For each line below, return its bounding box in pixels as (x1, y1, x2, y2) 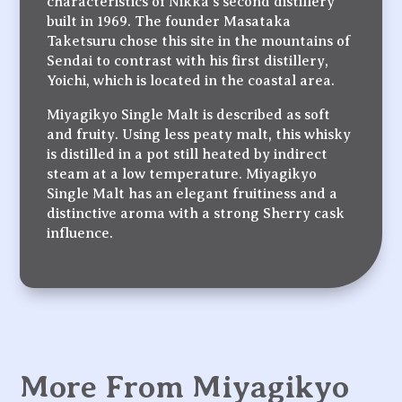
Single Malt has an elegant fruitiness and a (47, 185, 338, 202)
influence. (47, 224, 114, 241)
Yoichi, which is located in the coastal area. (47, 72, 336, 89)
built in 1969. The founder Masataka (47, 13, 292, 30)
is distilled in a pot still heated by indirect (47, 145, 328, 162)
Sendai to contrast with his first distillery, (47, 52, 329, 69)
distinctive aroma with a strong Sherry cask (47, 205, 345, 222)
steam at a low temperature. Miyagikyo (47, 165, 318, 182)
